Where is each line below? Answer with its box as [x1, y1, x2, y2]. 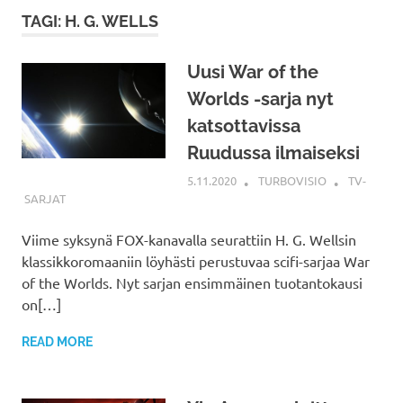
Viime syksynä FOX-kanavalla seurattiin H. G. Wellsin [22, 229, 356, 248]
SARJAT [23, 190, 66, 206]
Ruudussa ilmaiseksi [187, 141, 360, 164]
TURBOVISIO [258, 173, 327, 189]
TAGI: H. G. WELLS [22, 11, 158, 31]
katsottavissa [187, 114, 300, 137]
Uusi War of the [187, 60, 318, 83]
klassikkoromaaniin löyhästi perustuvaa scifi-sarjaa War [22, 251, 370, 270]
